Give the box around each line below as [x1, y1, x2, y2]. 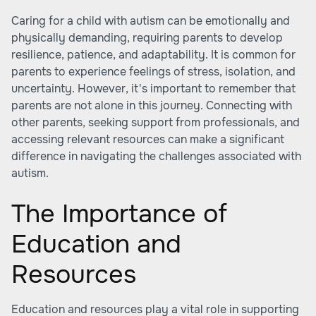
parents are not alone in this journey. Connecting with [11, 98, 292, 113]
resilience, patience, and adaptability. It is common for [11, 47, 296, 62]
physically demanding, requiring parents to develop [11, 30, 283, 45]
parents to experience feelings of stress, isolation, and [11, 64, 296, 79]
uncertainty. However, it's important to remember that [11, 81, 296, 96]
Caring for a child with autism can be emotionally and [11, 13, 290, 28]
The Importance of [11, 197, 227, 230]
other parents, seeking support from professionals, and [11, 115, 300, 130]
